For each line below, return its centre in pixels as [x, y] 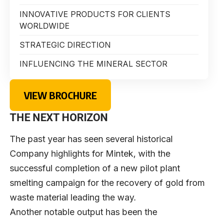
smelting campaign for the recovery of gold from [107, 182]
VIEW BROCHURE [60, 95]
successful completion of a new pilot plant [95, 168]
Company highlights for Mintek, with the [90, 153]
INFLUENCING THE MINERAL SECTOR [93, 64]
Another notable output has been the [83, 212]
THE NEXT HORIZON [59, 118]
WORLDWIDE [45, 26]
